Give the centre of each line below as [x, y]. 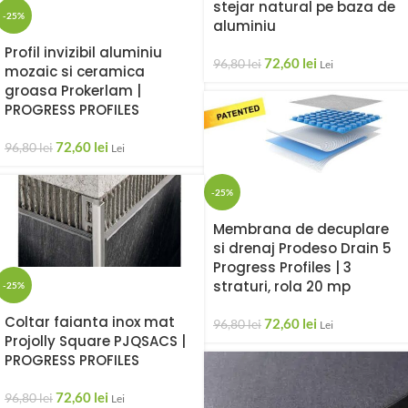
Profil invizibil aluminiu [83, 53]
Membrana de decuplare [301, 229]
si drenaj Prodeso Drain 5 [302, 248]
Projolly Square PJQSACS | [95, 342]
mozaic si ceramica [75, 72]
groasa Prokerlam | [73, 91]
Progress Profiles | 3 [282, 267]
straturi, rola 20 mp [282, 286]
